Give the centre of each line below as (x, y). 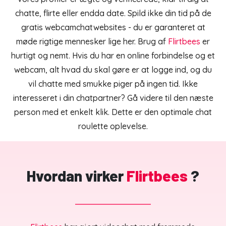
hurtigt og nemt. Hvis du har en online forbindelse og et (113, 56)
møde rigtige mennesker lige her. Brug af (91, 42)
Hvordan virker (75, 176)
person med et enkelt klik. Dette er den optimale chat (113, 112)
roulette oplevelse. (113, 126)
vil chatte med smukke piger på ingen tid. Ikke (113, 84)
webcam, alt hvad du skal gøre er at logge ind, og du (113, 70)
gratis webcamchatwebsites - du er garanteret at (113, 27)
